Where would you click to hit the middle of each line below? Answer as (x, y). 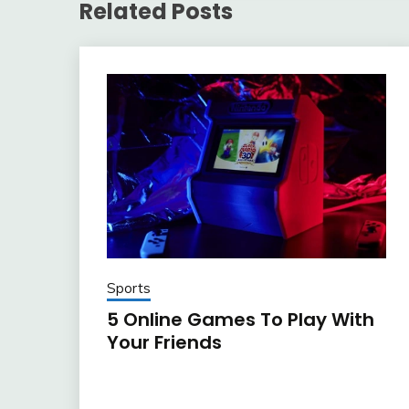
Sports (129, 288)
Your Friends (164, 343)
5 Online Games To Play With (241, 320)
